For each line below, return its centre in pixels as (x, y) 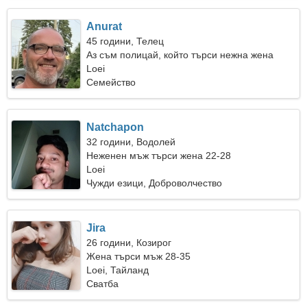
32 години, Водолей (131, 142)
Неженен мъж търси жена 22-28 (159, 156)
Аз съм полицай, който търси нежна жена (180, 55)
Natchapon (115, 127)
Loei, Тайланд (118, 270)
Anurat (105, 26)
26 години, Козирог (129, 243)
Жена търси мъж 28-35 (139, 256)
